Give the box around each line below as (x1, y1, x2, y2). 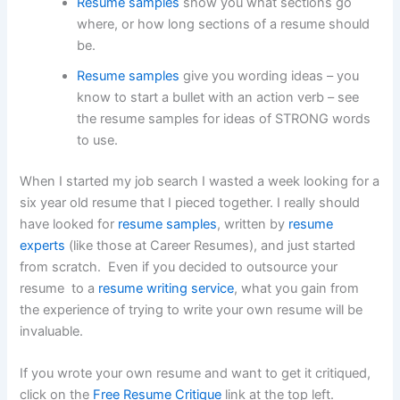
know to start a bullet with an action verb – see (77, 89, 360, 106)
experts (20, 237, 66, 254)
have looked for (20, 216, 119, 233)
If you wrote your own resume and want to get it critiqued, (20, 365, 371, 382)
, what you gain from (234, 280, 360, 297)
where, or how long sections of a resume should (77, 16, 371, 33)
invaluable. (20, 323, 84, 340)
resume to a (20, 280, 99, 297)
